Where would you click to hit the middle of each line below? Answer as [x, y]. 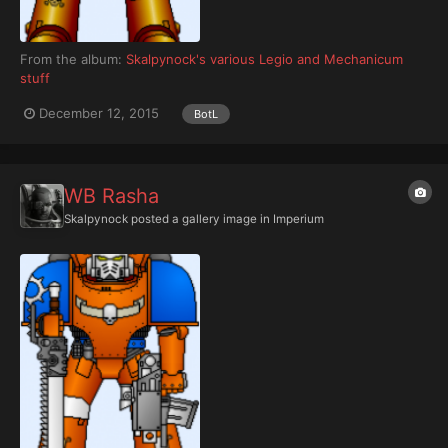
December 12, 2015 [99, 113]
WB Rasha [111, 195]
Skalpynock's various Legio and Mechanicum [264, 59]
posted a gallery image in [200, 218]
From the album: [73, 59]
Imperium [298, 218]
